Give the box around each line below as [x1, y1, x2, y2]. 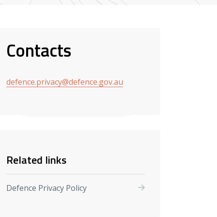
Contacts [6, 36, 71, 63]
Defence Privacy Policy [6, 182, 87, 193]
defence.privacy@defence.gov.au [6, 76, 123, 87]
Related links [6, 151, 66, 168]
